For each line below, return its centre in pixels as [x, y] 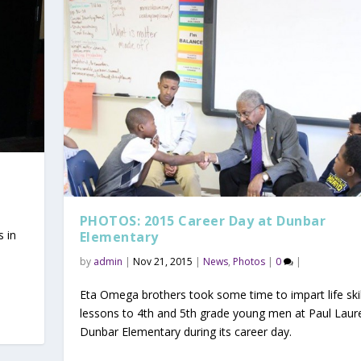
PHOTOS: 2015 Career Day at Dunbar [203, 220]
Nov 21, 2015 [162, 261]
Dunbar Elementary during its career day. [185, 331]
